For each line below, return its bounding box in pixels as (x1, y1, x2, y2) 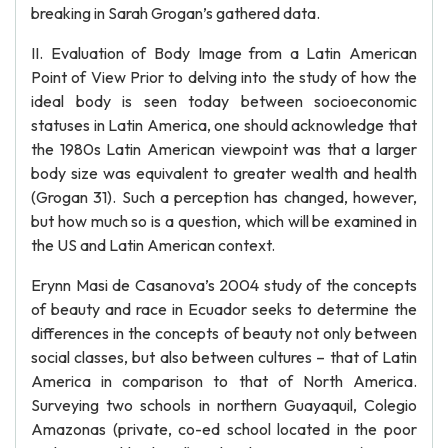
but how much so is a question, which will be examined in (31, 211, 417, 231)
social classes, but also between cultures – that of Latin (31, 347, 417, 367)
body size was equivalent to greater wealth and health (31, 163, 417, 183)
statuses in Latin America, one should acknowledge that (31, 115, 417, 135)
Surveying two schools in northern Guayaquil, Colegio (31, 395, 417, 415)
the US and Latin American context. (31, 235, 275, 255)
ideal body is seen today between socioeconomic (31, 91, 417, 111)
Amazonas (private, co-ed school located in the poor (31, 419, 417, 439)
